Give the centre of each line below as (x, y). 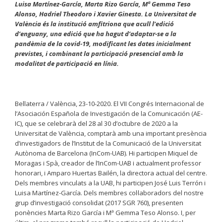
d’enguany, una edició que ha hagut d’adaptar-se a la (96, 33)
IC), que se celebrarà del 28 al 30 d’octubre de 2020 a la (96, 124)
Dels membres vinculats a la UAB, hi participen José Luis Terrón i (110, 183)
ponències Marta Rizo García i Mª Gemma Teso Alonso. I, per (105, 213)
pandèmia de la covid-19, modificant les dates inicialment (103, 43)
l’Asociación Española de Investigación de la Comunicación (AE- (109, 114)
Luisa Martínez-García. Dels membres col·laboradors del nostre (109, 193)
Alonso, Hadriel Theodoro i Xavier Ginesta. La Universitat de (106, 14)
